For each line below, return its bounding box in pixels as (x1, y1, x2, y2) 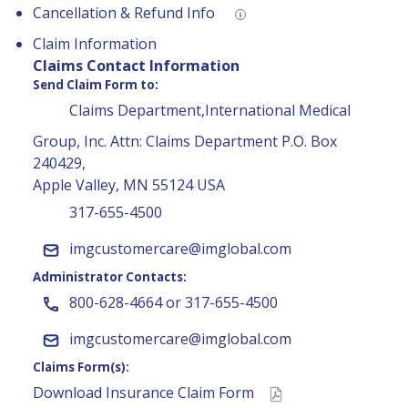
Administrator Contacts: (33, 268, 187, 285)
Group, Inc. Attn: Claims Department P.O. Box (33, 130, 337, 151)
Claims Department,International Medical (69, 100, 351, 121)
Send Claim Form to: (33, 76, 158, 93)
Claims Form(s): (33, 358, 129, 375)
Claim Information (33, 33, 157, 54)
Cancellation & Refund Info (33, 3, 219, 24)
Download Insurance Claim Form (33, 382, 258, 403)
